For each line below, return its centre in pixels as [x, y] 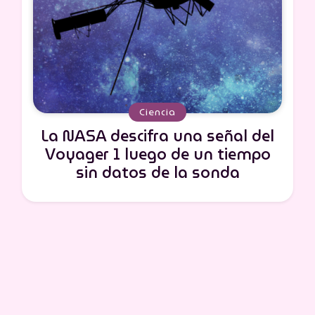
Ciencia [157, 112]
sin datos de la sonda [157, 173]
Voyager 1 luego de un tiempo [157, 155]
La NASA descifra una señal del [157, 136]
